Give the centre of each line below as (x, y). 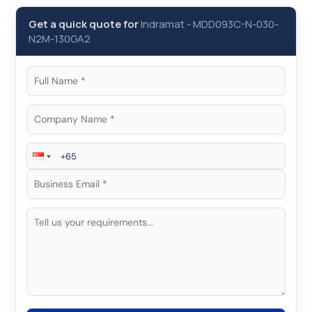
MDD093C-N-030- (236, 24)
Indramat (163, 24)
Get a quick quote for (85, 24)
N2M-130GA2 (60, 39)
